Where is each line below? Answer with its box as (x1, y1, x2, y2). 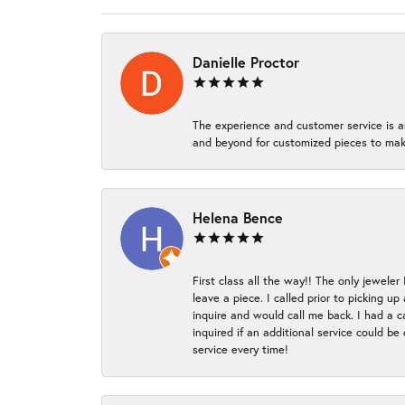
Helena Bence (193, 208, 283, 227)
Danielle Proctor (193, 52, 299, 71)
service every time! (193, 342, 288, 357)
